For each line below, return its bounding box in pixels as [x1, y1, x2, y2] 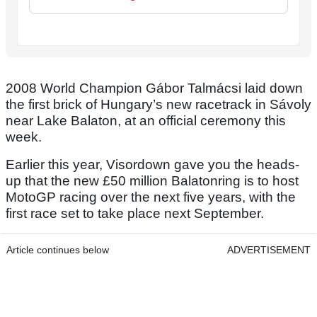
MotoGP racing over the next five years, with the [6, 189, 296, 204]
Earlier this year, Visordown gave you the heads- [6, 156, 299, 172]
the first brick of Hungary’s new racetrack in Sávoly [6, 96, 311, 112]
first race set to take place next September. [6, 205, 264, 221]
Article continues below [6, 243, 109, 255]
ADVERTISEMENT [227, 243, 311, 255]
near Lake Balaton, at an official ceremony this [6, 113, 286, 128]
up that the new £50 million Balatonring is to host [6, 173, 299, 188]
